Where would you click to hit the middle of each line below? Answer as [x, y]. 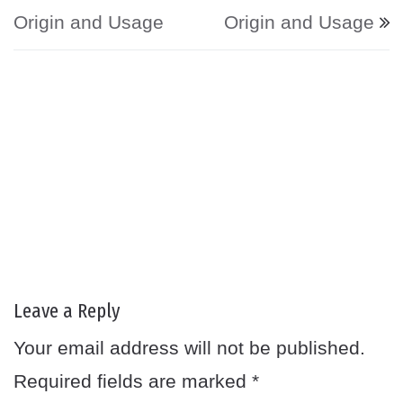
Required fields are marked [133, 381]
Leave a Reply [67, 310]
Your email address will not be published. [189, 347]
